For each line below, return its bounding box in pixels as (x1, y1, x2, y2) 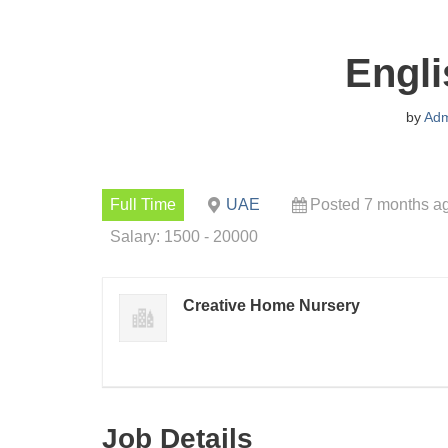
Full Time (110, 196, 176, 213)
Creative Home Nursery (183, 297, 360, 314)
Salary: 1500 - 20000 (110, 228, 258, 245)
